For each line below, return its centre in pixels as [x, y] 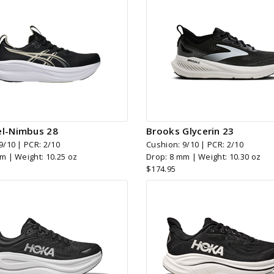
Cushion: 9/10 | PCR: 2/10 [195, 144]
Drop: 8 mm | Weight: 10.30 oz [204, 156]
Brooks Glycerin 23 [190, 131]
